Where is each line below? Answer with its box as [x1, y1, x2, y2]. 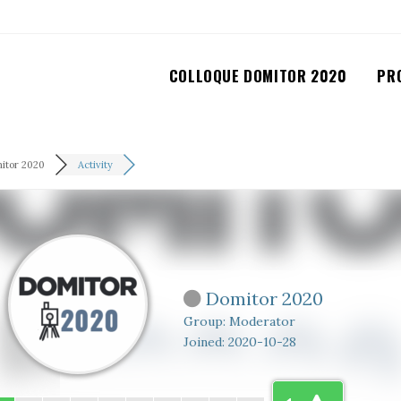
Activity [77, 158, 113, 171]
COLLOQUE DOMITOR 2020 [168, 64, 347, 87]
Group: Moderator [183, 313, 295, 329]
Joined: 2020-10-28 [183, 334, 296, 350]
